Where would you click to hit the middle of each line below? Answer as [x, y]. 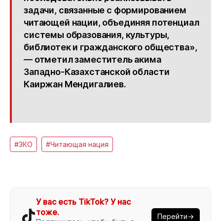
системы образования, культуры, [97, 35]
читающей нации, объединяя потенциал [111, 23]
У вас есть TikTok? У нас [83, 202]
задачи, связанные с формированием [105, 10]
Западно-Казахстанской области [97, 72]
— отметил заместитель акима [92, 60]
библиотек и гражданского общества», [110, 47]
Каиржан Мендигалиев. [75, 84]
